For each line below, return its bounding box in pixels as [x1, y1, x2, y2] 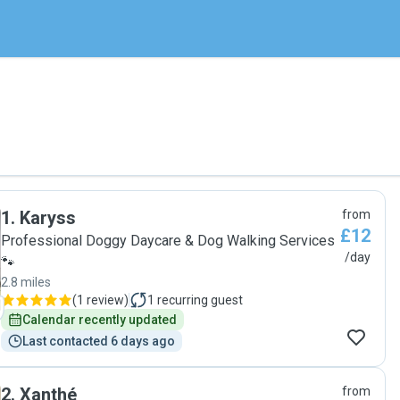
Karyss [20, 207, 76, 229]
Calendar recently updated [22, 312, 177, 327]
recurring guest [157, 293, 243, 307]
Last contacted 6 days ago [22, 334, 175, 348]
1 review [77, 293, 124, 307]
